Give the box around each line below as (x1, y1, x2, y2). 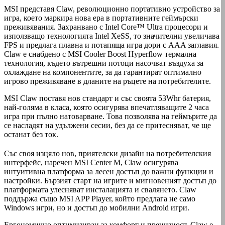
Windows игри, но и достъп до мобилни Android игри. (4, 203, 189, 212)
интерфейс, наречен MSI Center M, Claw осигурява (4, 158, 178, 167)
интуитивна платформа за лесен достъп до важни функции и (4, 167, 213, 176)
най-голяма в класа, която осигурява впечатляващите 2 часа (4, 102, 209, 111)
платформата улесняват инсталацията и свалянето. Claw (4, 185, 196, 194)
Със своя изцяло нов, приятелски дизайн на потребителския (4, 149, 211, 158)
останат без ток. (4, 130, 58, 139)
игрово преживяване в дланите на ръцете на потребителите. (4, 76, 211, 85)
